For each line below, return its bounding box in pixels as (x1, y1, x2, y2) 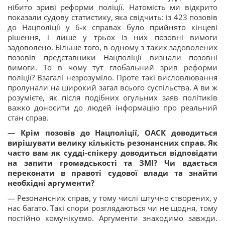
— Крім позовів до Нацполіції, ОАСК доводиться (8, 128, 217, 138)
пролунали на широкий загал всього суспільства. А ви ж (8, 82, 217, 93)
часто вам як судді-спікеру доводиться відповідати (8, 148, 217, 158)
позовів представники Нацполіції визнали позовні (8, 52, 217, 63)
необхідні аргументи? (8, 178, 94, 188)
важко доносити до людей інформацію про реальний (8, 102, 217, 113)
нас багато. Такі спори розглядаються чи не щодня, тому (8, 203, 217, 213)
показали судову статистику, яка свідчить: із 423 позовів (8, 12, 217, 23)
